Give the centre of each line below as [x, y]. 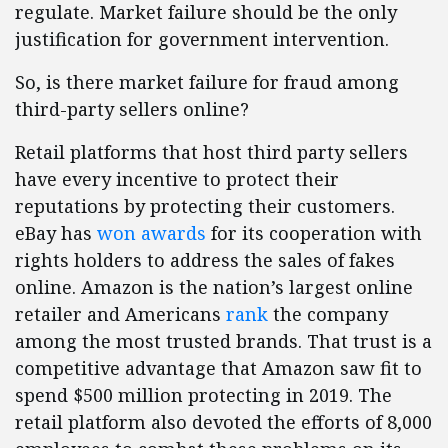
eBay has [56, 233]
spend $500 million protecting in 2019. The [203, 395]
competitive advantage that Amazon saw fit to [218, 368]
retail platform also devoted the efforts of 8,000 [223, 422]
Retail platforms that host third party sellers [211, 152]
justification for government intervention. [202, 39]
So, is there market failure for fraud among [207, 82]
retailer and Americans [120, 314]
